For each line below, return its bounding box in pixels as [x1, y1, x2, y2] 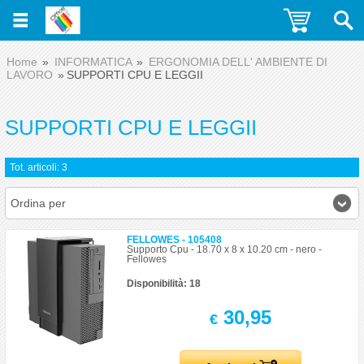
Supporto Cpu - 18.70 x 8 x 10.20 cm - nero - [127, 244, 323, 255]
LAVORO [6, 68, 53, 81]
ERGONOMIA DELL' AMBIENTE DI [149, 55, 327, 68]
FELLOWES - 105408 [127, 234, 223, 245]
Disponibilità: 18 [127, 278, 201, 289]
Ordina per [11, 197, 66, 210]
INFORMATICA [54, 55, 132, 68]
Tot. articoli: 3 [10, 162, 67, 173]
